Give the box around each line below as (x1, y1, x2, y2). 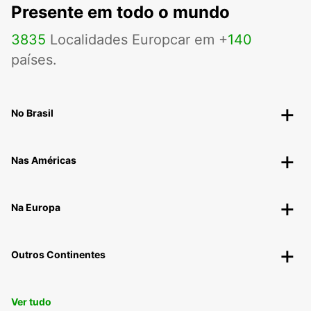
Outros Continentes (11, 249, 106, 261)
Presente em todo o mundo (11, 2, 230, 23)
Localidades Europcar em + (46, 31, 228, 49)
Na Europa (11, 201, 60, 214)
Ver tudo (11, 296, 51, 308)
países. (11, 51, 57, 69)
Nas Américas (11, 154, 76, 167)
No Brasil (11, 107, 53, 119)
